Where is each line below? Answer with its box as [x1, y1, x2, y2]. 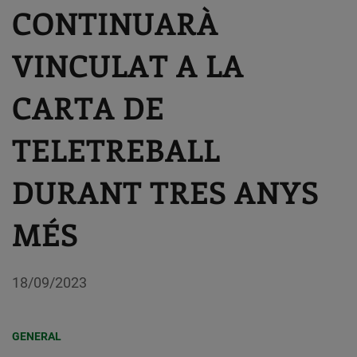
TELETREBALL [12, 129, 220, 170]
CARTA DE [12, 87, 164, 127]
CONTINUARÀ [12, 2, 218, 43]
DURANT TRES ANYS [12, 171, 319, 212]
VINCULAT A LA [12, 45, 244, 85]
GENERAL [12, 330, 61, 343]
